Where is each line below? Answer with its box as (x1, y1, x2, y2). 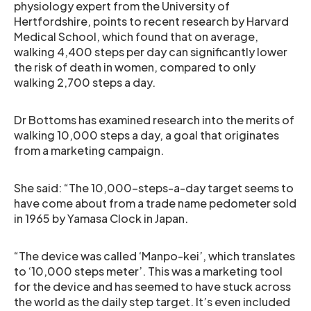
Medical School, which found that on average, (14, 29, 258, 44)
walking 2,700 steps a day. (14, 75, 155, 90)
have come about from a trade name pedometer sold (14, 196, 296, 210)
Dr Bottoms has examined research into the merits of (14, 112, 294, 127)
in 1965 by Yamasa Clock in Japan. (14, 211, 188, 226)
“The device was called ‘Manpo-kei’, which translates (14, 249, 295, 263)
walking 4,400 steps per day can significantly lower (14, 44, 287, 59)
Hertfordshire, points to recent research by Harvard (14, 14, 289, 28)
